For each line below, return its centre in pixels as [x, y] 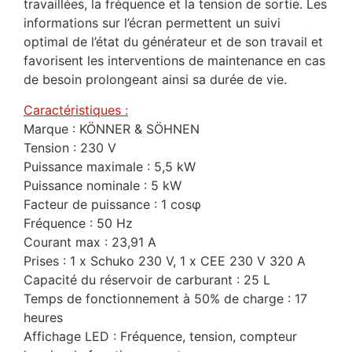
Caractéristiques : [76, 110]
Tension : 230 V [70, 147]
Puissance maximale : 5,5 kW [110, 166]
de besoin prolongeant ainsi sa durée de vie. [155, 80]
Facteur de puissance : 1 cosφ [112, 204]
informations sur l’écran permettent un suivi [152, 23]
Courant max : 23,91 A [90, 242]
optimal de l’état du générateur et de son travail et [173, 42]
